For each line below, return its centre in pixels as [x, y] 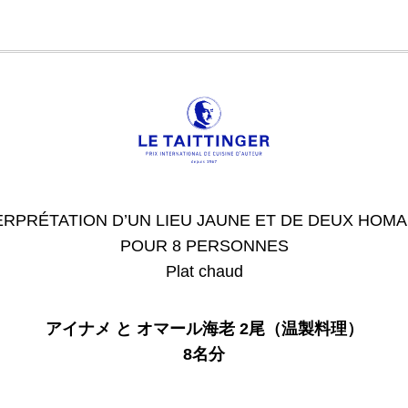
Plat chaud [204, 272]
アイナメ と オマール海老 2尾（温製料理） [204, 329]
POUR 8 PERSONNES [204, 246]
